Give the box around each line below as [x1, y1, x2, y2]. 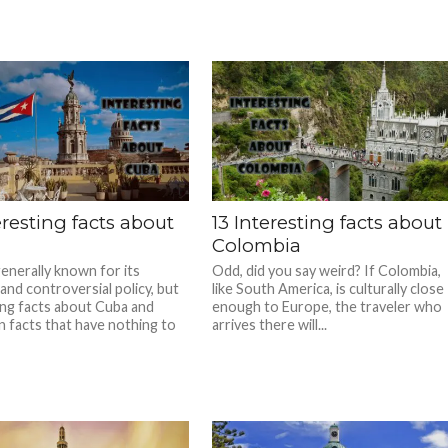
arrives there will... [212, 316, 328, 333]
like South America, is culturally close [212, 280, 445, 297]
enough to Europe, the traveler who [212, 298, 443, 315]
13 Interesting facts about [212, 211, 443, 234]
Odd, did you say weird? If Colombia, [212, 262, 442, 279]
